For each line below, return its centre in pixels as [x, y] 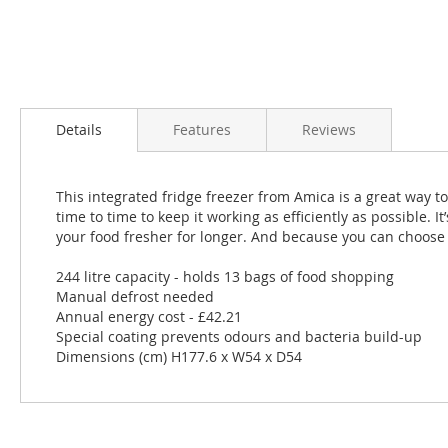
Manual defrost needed [135, 296]
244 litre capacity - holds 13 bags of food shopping [225, 276]
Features [202, 129]
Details [79, 129]
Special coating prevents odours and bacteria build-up [239, 336]
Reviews [329, 129]
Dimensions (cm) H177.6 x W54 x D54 [179, 356]
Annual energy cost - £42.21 [149, 316]
